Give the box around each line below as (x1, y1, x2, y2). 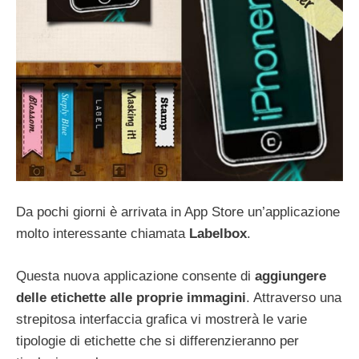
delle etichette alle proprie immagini (16, 289, 246, 305)
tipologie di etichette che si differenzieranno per (16, 333, 299, 349)
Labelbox (189, 226, 247, 242)
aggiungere (255, 268, 326, 284)
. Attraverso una (246, 289, 341, 305)
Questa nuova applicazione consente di (16, 268, 255, 284)
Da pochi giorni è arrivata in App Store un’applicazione (16, 204, 340, 220)
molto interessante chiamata (16, 226, 189, 242)
